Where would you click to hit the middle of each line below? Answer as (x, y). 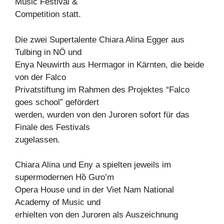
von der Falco (40, 77)
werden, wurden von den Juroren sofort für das (102, 114)
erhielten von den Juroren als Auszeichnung (96, 215)
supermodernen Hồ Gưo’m (64, 177)
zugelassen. (37, 139)
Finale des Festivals (52, 127)
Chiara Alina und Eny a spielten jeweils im (93, 165)
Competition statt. (48, 14)
